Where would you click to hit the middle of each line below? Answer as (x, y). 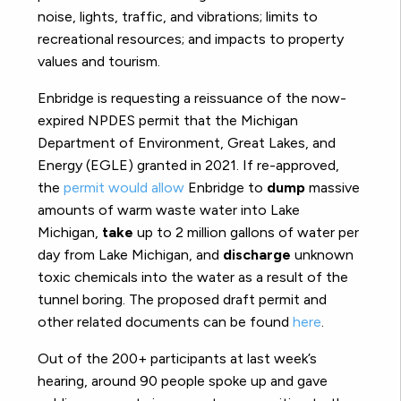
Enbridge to (226, 188)
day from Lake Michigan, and (130, 255)
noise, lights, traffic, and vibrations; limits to (178, 17)
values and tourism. (99, 62)
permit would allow (124, 188)
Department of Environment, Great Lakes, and (187, 143)
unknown (322, 255)
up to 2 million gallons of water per (246, 233)
